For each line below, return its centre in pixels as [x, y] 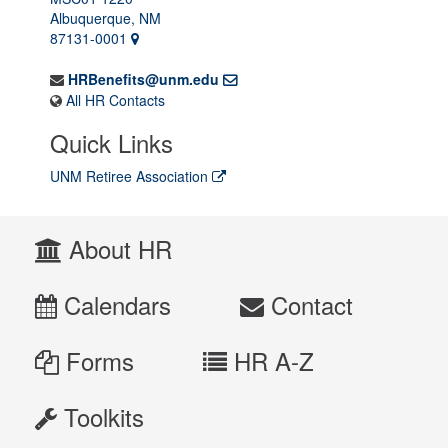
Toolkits [100, 416]
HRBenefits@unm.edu [143, 79]
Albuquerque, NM [105, 18]
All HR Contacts [115, 100]
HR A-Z [270, 360]
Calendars [114, 304]
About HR [117, 248]
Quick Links [111, 142]
